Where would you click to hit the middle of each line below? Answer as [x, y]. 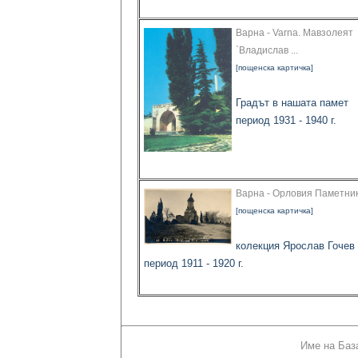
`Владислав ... [267, 51]
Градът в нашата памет [292, 103]
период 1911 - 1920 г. [194, 264]
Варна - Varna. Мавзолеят [294, 33]
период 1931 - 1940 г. [286, 121]
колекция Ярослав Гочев [295, 246]
